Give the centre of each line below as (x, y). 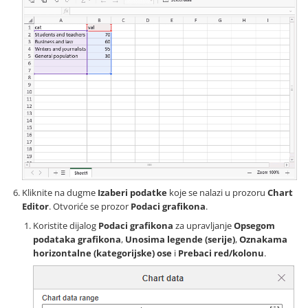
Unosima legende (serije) (180, 239)
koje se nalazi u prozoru (217, 192)
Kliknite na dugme (60, 192)
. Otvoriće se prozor (90, 206)
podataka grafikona (77, 239)
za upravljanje (203, 225)
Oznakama (263, 239)
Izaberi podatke (132, 192)
